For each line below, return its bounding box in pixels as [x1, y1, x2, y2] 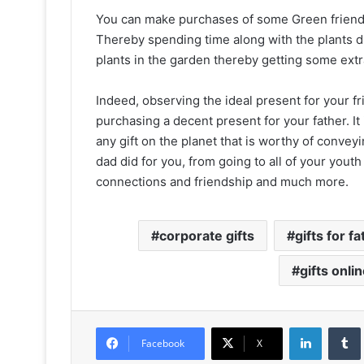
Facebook [141, 336, 184, 351]
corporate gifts [159, 227, 254, 245]
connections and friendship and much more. [96, 174, 349, 190]
